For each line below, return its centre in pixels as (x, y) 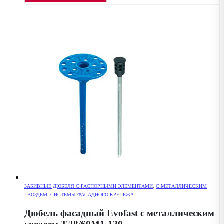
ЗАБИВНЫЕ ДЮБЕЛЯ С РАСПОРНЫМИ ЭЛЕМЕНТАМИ (89, 186)
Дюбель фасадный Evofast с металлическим (119, 213)
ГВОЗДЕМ (36, 194)
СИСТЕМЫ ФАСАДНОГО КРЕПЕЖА (92, 194)
